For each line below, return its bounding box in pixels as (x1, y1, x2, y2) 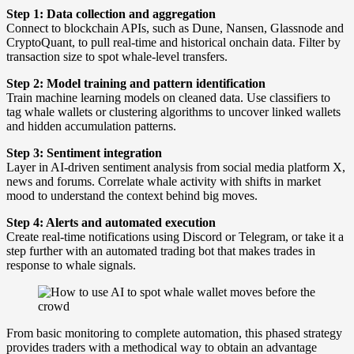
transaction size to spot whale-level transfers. (6, 49, 228, 63)
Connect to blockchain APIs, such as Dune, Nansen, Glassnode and (6, 21, 344, 35)
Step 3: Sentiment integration (6, 145, 162, 160)
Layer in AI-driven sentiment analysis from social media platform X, (6, 160, 345, 174)
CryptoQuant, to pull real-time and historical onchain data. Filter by (6, 35, 341, 49)
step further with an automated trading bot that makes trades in (6, 243, 315, 258)
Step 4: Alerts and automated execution (6, 215, 216, 229)
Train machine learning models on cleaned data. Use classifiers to (6, 90, 330, 104)
